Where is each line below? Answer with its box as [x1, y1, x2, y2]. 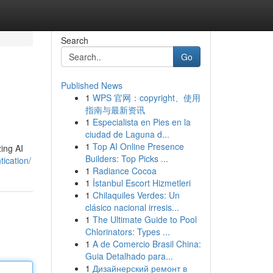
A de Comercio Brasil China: [92, 238, 201, 250]
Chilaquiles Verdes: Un [92, 189, 180, 201]
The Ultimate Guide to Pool [92, 213, 197, 225]
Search [60, 34, 88, 46]
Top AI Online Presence [92, 140, 184, 152]
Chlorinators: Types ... [85, 225, 170, 238]
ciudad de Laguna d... [85, 128, 169, 140]
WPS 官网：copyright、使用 [92, 91, 200, 104]
